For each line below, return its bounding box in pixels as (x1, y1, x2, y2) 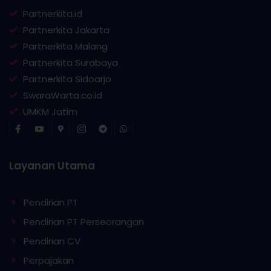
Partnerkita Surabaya (22, 56, 118, 69)
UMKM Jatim (22, 105, 77, 118)
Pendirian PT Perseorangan (23, 215, 144, 228)
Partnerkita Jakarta (22, 23, 109, 36)
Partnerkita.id (22, 7, 82, 20)
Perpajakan (23, 253, 74, 267)
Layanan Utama (9, 158, 95, 173)
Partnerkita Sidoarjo (22, 72, 111, 85)
